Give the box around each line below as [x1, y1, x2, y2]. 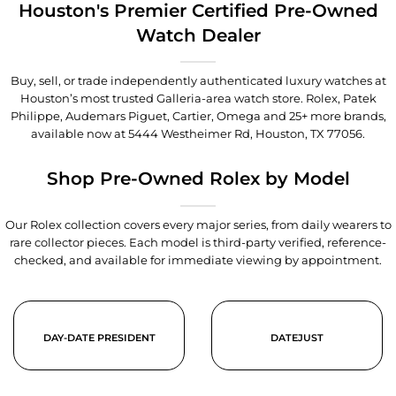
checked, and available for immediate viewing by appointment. [14, 253, 382, 267]
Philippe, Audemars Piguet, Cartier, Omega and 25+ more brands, [10, 109, 386, 123]
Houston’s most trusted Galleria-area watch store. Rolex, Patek [19, 91, 377, 105]
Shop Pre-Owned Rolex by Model [46, 168, 350, 189]
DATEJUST [270, 331, 324, 344]
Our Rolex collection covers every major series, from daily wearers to [4, 217, 392, 232]
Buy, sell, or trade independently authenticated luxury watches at [10, 73, 386, 88]
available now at [31, 126, 128, 141]
